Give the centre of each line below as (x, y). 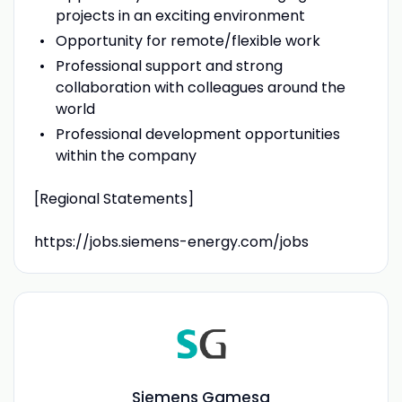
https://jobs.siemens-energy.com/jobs (171, 241)
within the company (126, 155)
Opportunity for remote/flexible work (188, 40)
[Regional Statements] (114, 198)
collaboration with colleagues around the (200, 87)
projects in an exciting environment (180, 15)
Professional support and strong (169, 66)
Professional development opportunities (197, 134)
